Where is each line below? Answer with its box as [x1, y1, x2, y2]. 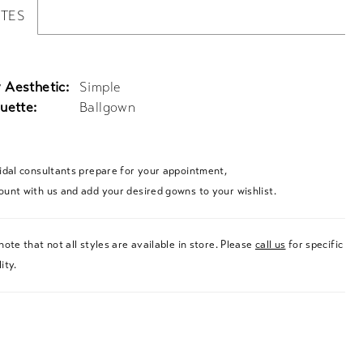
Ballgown [79, 98, 136, 116]
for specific [285, 237, 344, 251]
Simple [79, 78, 121, 96]
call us [254, 237, 286, 251]
